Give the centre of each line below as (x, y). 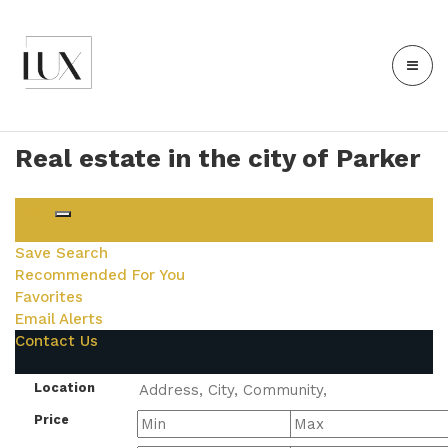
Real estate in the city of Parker (217, 158)
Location (64, 387)
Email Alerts (59, 319)
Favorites (49, 297)
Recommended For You (100, 275)
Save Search (61, 253)
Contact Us (56, 341)
